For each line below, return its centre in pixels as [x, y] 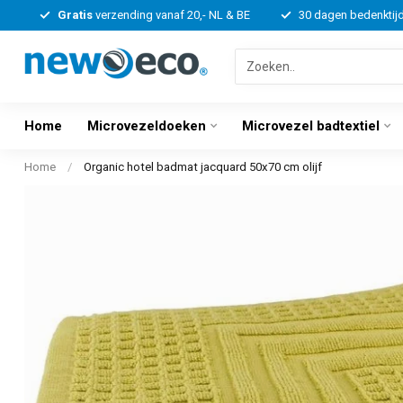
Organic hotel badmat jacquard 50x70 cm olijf [203, 167]
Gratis [75, 15]
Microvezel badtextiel [311, 126]
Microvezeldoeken [147, 126]
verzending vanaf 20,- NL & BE [171, 15]
